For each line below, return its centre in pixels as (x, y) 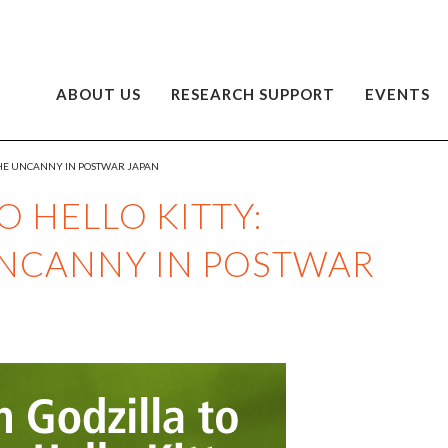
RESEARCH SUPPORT (253, 94)
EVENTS (397, 94)
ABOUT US (98, 94)
